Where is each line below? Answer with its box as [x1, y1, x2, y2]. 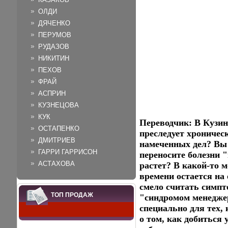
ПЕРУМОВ [38, 31, 71, 39]
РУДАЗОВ [38, 43, 69, 50]
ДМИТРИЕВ [38, 136, 75, 144]
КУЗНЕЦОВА [38, 101, 79, 109]
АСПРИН [38, 90, 66, 97]
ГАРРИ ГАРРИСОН [38, 148, 97, 156]
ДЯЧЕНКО [38, 19, 70, 27]
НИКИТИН [38, 54, 69, 62]
